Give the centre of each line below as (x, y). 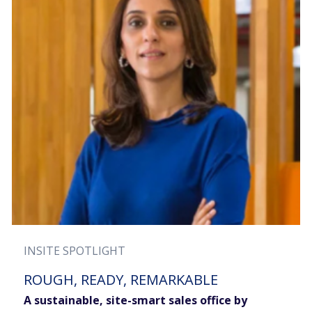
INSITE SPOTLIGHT (75, 251)
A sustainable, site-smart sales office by (135, 301)
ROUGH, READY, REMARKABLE (121, 280)
